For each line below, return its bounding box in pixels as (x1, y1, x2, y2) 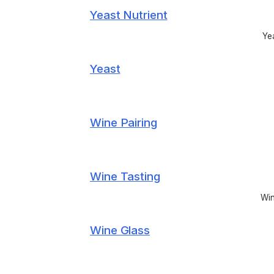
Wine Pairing (90, 116, 157, 130)
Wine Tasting (90, 169, 160, 184)
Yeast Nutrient (90, 8, 168, 23)
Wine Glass (90, 223, 150, 238)
